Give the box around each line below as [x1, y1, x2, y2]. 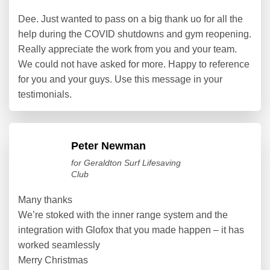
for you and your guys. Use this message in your [18, 74, 222, 85]
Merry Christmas [18, 255, 88, 266]
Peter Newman [71, 140, 146, 152]
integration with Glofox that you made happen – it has [18, 225, 244, 236]
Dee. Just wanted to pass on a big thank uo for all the [18, 14, 243, 25]
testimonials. [18, 89, 72, 100]
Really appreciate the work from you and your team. [18, 44, 237, 55]
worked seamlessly [18, 240, 100, 251]
